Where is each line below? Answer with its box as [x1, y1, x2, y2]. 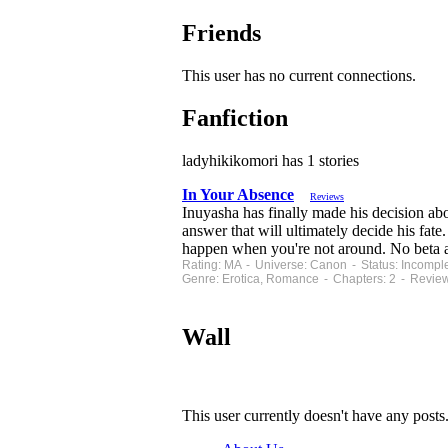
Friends [182, 20, 261, 47]
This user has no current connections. [182, 67, 416, 85]
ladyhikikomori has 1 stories [182, 152, 359, 170]
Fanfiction [182, 105, 288, 132]
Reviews [310, 191, 344, 203]
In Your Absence [182, 186, 294, 204]
